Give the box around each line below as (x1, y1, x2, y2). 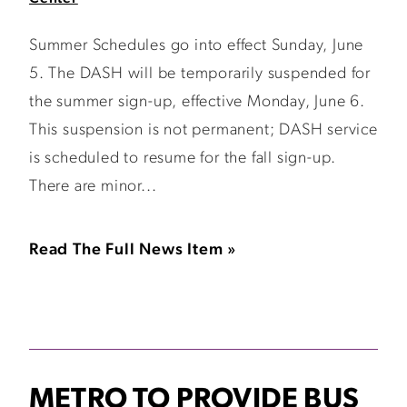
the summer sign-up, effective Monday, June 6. (29, 94, 365, 111)
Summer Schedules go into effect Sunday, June (29, 37, 364, 55)
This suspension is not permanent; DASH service (29, 122, 378, 139)
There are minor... (29, 178, 157, 195)
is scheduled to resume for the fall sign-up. (29, 150, 337, 167)
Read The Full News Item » (29, 242, 237, 259)
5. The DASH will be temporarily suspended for (29, 65, 371, 83)
